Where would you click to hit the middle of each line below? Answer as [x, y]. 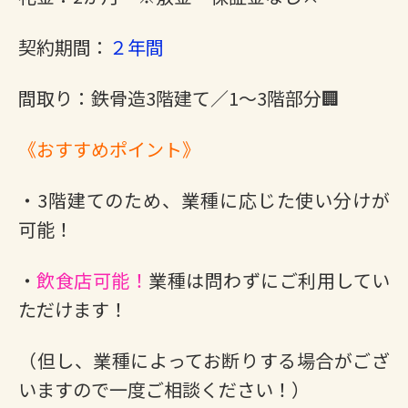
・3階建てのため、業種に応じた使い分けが [204, 200]
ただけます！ [73, 309]
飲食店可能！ [93, 280]
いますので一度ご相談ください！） [164, 389]
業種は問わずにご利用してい [270, 280]
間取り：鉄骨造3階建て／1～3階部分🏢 [179, 98]
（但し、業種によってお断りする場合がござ [204, 360]
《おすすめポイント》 [109, 149]
